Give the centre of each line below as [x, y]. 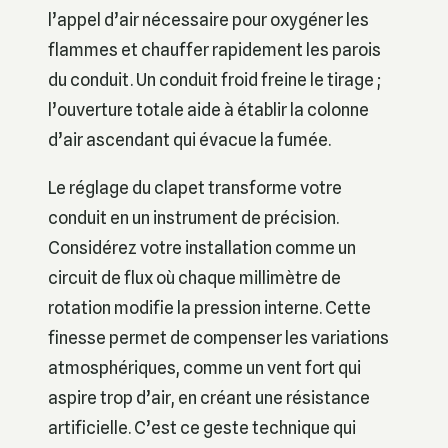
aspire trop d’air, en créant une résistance [209, 397]
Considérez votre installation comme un [202, 247]
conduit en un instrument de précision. [193, 217]
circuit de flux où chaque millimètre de [194, 277]
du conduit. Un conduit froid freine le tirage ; [214, 80]
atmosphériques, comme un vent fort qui [204, 367]
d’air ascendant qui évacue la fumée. [189, 140]
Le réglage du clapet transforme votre [195, 187]
